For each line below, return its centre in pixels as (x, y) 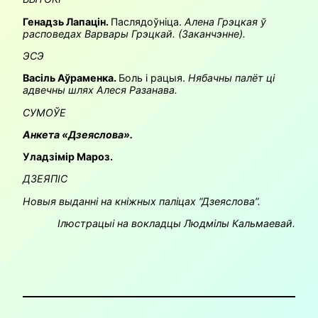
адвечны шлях (58, 90)
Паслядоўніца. (148, 21)
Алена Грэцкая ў (225, 21)
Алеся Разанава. (136, 90)
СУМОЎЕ (44, 112)
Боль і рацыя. (153, 78)
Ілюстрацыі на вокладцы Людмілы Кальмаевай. (176, 223)
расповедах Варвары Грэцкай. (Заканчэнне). (146, 33)
